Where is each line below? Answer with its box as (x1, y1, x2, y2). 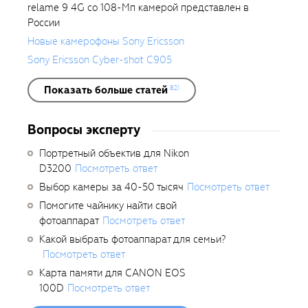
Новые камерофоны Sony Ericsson (27, 34, 184, 48)
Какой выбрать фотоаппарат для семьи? (39, 232, 225, 246)
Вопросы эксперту (27, 120, 140, 138)
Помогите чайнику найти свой (39, 198, 177, 212)
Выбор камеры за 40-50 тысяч (39, 179, 184, 194)
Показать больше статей (44, 82, 168, 97)
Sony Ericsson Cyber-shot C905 (27, 52, 172, 67)
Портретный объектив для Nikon (39, 146, 189, 160)
